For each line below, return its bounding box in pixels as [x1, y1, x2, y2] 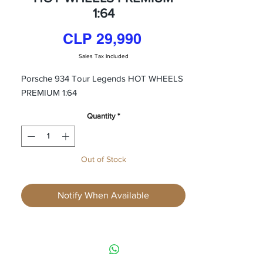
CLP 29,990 [62, 30, 141, 48]
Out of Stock [80, 154, 126, 164]
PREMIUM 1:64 [21, 87, 77, 98]
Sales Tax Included [78, 53, 129, 60]
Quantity [87, 112, 115, 121]
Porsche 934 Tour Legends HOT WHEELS [21, 73, 183, 84]
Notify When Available [58, 190, 149, 200]
